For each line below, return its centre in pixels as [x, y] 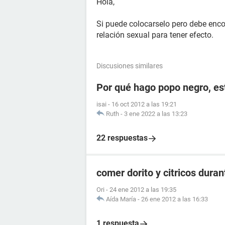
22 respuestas [122, 138]
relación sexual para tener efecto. [155, 35]
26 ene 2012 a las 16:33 [175, 199]
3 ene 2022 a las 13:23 [156, 114]
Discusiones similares [130, 66]
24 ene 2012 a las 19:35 [143, 190]
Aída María [121, 199]
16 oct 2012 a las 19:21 [144, 104]
